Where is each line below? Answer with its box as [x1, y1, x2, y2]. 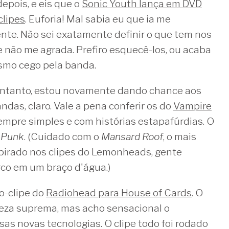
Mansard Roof [101, 130, 163, 143]
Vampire [173, 100, 212, 112]
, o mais [163, 130, 196, 143]
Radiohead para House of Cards [46, 187, 192, 199]
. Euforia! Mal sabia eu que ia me [25, 13, 171, 25]
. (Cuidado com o [24, 130, 101, 143]
